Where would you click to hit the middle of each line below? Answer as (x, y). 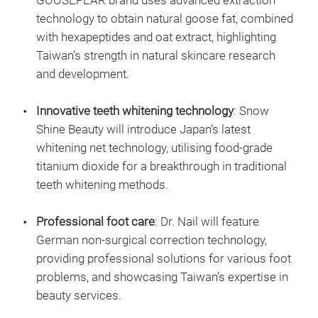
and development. (83, 74)
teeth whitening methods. (102, 185)
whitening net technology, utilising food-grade (154, 148)
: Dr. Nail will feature (207, 222)
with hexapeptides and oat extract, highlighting (156, 37)
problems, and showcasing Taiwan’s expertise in (162, 277)
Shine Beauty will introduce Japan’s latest (143, 130)
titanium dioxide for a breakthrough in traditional (161, 166)
